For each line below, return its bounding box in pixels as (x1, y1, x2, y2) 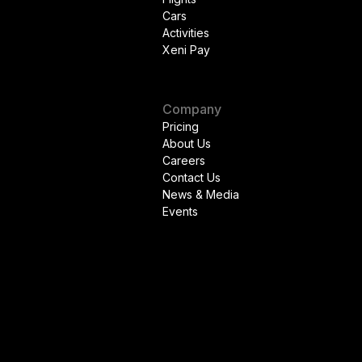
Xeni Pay (162, 43, 210, 57)
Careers (162, 154, 205, 167)
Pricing (162, 120, 199, 133)
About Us (162, 137, 211, 150)
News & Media (162, 187, 239, 201)
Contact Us (162, 170, 221, 184)
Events (162, 204, 198, 218)
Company (162, 101, 221, 117)
